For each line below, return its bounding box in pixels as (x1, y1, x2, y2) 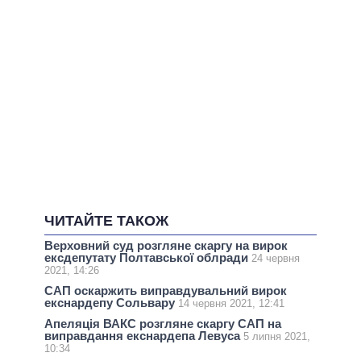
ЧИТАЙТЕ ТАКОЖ (44, 213, 168, 230)
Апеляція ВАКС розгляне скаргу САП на (44, 317, 281, 331)
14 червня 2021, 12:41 (178, 297, 284, 310)
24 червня (251, 251, 300, 264)
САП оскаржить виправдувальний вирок (44, 284, 287, 298)
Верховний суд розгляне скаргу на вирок (44, 238, 288, 252)
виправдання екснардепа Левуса (44, 329, 243, 343)
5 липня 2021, (243, 330, 310, 343)
